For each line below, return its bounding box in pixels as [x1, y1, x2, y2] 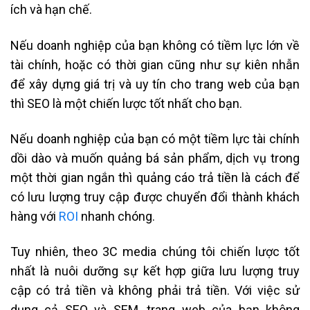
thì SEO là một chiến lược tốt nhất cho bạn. [10, 95, 242, 111]
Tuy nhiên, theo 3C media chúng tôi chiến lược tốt [10, 244, 300, 259]
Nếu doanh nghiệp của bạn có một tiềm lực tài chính [10, 131, 300, 147]
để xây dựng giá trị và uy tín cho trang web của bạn [10, 76, 300, 91]
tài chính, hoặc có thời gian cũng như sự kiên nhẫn [10, 57, 300, 72]
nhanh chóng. [78, 209, 155, 224]
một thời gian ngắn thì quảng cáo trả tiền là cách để [10, 170, 300, 185]
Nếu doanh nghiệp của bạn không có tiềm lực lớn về [10, 37, 300, 53]
